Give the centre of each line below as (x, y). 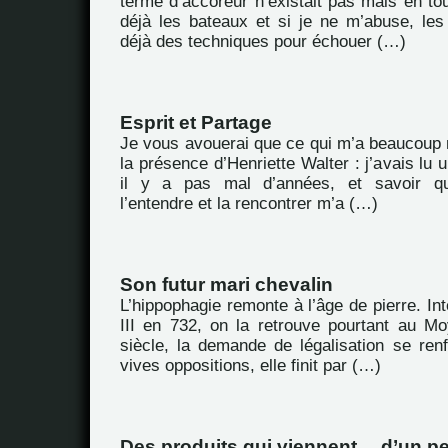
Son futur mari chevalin (226, 284)
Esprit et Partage (196, 122)
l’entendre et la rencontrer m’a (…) (249, 203)
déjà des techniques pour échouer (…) (263, 41)
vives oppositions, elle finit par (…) (250, 365)
